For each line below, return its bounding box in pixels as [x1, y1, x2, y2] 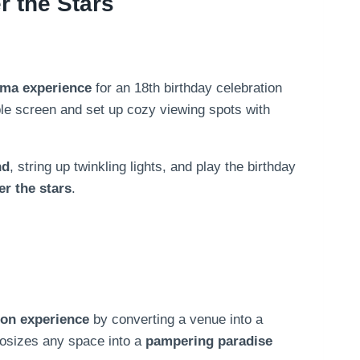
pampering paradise [145, 333, 272, 349]
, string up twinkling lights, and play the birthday [10, 159, 296, 175]
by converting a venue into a [89, 311, 263, 327]
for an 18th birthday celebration [92, 80, 282, 96]
